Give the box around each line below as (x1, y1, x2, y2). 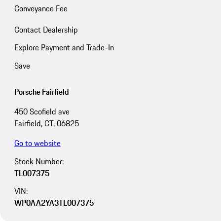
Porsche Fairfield (14, 85, 69, 98)
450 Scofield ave (14, 105, 70, 117)
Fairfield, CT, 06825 (14, 117, 79, 129)
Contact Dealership (14, 23, 78, 36)
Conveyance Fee (14, 2, 68, 14)
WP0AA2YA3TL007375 (14, 197, 94, 209)
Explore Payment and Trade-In (14, 41, 114, 54)
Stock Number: (14, 155, 64, 167)
